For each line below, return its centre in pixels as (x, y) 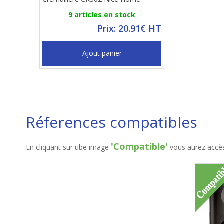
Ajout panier (102, 53)
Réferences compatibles (112, 122)
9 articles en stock (102, 15)
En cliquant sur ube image (68, 147)
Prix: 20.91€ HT (129, 28)
